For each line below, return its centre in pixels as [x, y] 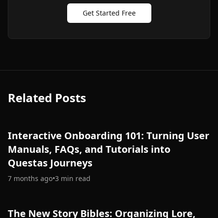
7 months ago [30, 179]
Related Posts [47, 98]
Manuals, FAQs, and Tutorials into [89, 149]
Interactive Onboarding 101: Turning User [109, 136]
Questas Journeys [50, 163]
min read [76, 179]
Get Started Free [109, 13]
